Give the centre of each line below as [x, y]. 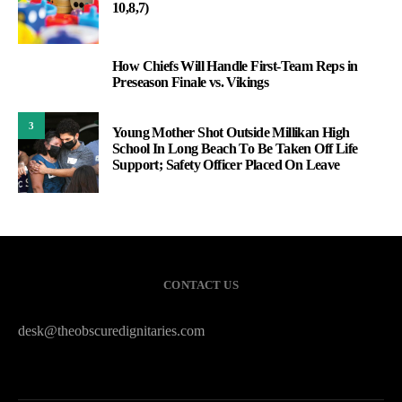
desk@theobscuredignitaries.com [111, 331]
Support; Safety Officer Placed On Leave [226, 165]
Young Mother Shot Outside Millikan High [231, 133]
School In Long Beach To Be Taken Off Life [235, 149]
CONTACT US [201, 285]
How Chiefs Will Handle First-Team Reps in [235, 66]
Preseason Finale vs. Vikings [191, 83]
